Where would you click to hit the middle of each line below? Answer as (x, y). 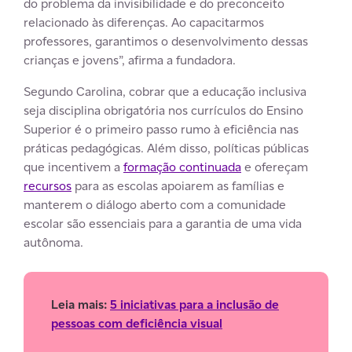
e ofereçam (275, 167)
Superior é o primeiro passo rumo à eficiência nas (161, 129)
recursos (48, 185)
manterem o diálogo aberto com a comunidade (155, 204)
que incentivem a (73, 167)
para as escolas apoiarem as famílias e (178, 185)
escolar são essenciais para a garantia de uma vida (163, 223)
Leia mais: (81, 304)
